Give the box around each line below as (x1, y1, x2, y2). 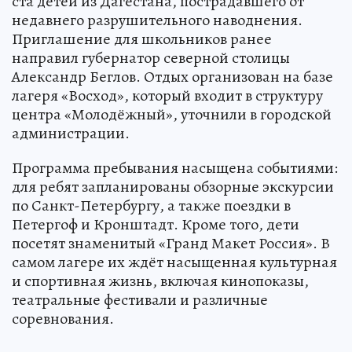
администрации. (12, 122, 130, 144)
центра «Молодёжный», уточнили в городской (12, 103, 332, 125)
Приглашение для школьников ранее (12, 27, 272, 49)
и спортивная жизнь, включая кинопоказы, (12, 269, 309, 291)
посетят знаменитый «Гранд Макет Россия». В (12, 232, 330, 254)
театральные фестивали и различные (12, 288, 268, 310)
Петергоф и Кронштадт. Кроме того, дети (12, 213, 299, 235)
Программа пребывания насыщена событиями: (12, 156, 338, 178)
